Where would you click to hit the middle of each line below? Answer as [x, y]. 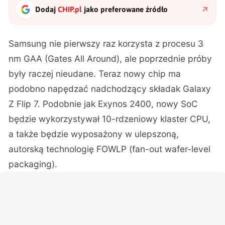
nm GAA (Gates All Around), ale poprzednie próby [110, 58]
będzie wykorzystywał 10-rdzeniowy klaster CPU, [110, 119]
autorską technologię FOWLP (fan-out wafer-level [110, 149]
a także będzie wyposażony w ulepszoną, [94, 134]
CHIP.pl [70, 9]
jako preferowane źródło [125, 9]
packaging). [33, 164]
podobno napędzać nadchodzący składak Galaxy [110, 88]
